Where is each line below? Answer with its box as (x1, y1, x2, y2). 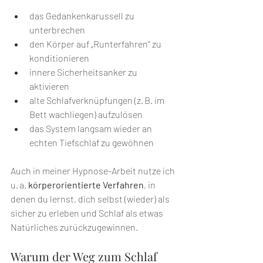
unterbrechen (29, 24, 85, 36)
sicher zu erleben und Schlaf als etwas (11, 207, 165, 219)
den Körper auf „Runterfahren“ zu (29, 38, 163, 50)
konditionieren (29, 52, 89, 64)
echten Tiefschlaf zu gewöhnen (29, 137, 154, 149)
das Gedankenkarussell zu (29, 10, 136, 22)
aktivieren (29, 80, 69, 92)
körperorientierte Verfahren (28, 179, 144, 191)
